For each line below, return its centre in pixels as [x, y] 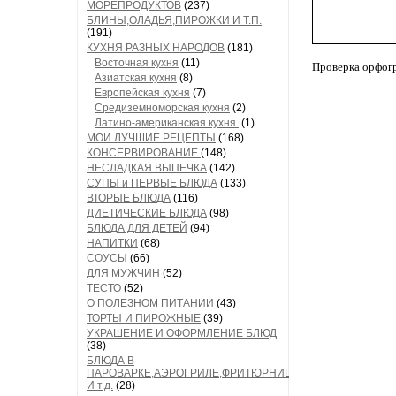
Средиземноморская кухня [162, 108]
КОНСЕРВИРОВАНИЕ [144, 153]
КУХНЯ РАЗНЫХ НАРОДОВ [156, 48]
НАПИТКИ [112, 243]
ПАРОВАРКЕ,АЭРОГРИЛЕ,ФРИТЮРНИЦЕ [193, 373]
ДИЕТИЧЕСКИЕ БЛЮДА [147, 213]
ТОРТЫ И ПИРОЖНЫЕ [144, 318]
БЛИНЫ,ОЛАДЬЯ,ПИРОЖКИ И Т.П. [174, 20]
